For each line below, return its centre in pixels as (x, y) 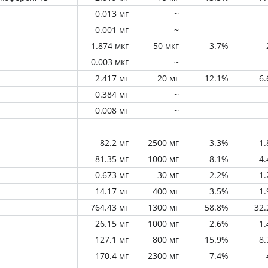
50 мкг (166, 46)
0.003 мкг (110, 62)
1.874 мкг (110, 46)
